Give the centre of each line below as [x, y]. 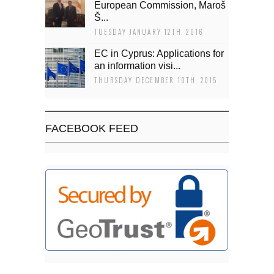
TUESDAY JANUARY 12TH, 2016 [149, 32]
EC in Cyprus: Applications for [159, 54]
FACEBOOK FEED [92, 128]
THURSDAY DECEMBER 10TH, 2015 [156, 80]
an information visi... [137, 66]
